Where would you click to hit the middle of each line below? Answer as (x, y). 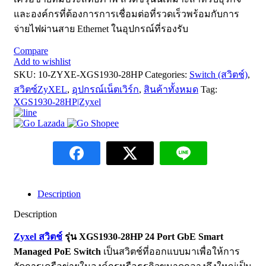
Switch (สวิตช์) (218, 75)
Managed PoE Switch (57, 252)
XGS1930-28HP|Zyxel (57, 102)
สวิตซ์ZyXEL (40, 90)
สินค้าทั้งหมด (171, 90)
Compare (31, 51)
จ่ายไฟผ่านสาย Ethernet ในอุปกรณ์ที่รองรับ (101, 29)
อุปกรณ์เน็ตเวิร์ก (105, 90)
